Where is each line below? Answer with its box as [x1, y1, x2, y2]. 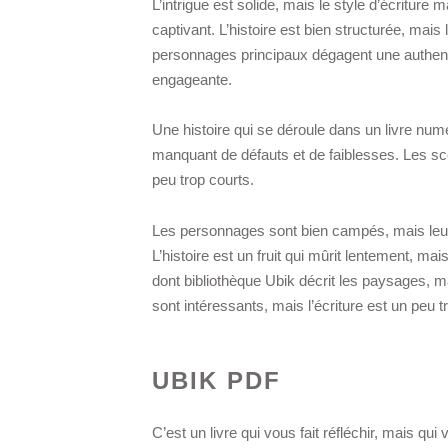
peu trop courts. [152, 171, 254, 188]
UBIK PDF [152, 366, 281, 394]
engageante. [152, 70, 232, 88]
